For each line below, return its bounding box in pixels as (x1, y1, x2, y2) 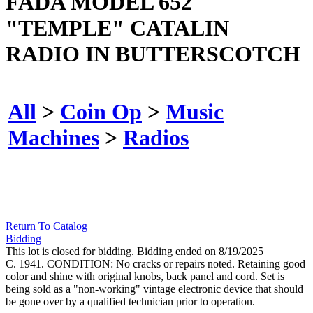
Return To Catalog (6, 220, 87, 233)
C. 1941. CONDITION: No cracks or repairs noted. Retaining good (6, 258, 305, 270)
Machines (8, 124, 99, 150)
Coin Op (60, 99, 142, 124)
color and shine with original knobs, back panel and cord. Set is (6, 270, 284, 283)
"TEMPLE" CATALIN (6, 15, 229, 41)
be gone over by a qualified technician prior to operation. (6, 296, 255, 308)
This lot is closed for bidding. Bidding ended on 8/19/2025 (6, 245, 263, 258)
